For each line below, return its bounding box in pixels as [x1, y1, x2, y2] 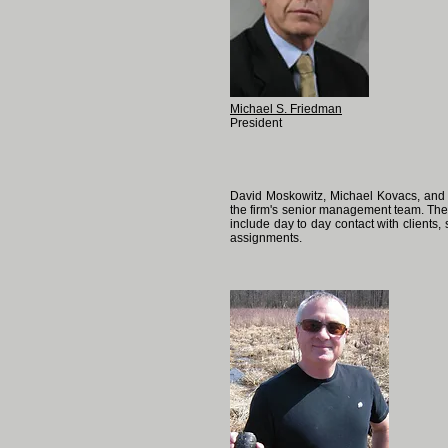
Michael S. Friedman [230, 102, 342, 116]
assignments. [230, 231, 302, 245]
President [230, 116, 282, 130]
